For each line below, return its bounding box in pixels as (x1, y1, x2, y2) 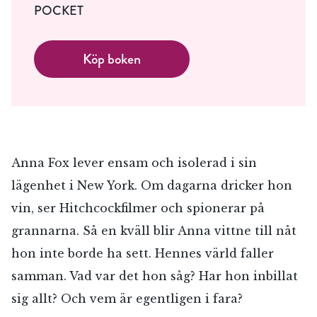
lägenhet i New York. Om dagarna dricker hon (11, 178, 292, 192)
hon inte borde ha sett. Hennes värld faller (11, 246, 274, 260)
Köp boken (83, 48, 141, 69)
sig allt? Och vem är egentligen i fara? (11, 291, 243, 306)
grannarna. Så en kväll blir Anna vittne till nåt (11, 223, 296, 238)
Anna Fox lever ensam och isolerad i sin (11, 155, 257, 170)
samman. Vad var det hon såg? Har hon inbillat (11, 268, 298, 283)
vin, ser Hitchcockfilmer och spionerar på (11, 200, 265, 215)
